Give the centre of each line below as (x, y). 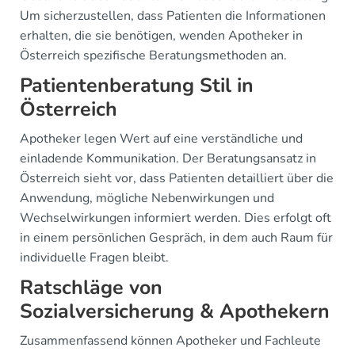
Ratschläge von (91, 287)
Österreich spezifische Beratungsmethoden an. (153, 55)
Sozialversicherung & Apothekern (175, 311)
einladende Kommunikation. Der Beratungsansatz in (168, 158)
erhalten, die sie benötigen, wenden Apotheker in (161, 35)
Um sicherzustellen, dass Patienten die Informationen (173, 15)
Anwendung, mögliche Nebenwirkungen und (147, 198)
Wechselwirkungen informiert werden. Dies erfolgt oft (176, 218)
